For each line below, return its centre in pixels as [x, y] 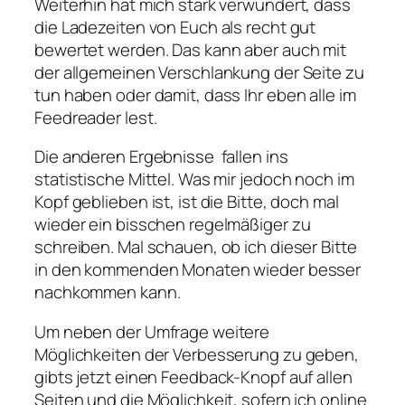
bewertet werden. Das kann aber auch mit [191, 49]
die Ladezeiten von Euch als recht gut [175, 27]
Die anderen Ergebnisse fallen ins [161, 157]
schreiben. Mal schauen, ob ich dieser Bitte [196, 247]
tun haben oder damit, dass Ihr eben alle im [195, 94]
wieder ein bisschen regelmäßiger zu [173, 225]
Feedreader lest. [96, 117]
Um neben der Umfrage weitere [152, 331]
